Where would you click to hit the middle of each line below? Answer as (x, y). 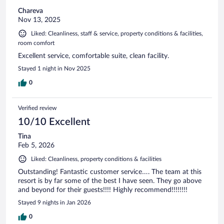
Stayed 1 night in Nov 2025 (54, 68)
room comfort (36, 43)
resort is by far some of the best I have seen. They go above (110, 181)
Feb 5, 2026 (36, 145)
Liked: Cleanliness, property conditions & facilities (96, 159)
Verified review (37, 108)
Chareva (30, 11)
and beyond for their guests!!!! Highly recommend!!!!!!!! (103, 190)
